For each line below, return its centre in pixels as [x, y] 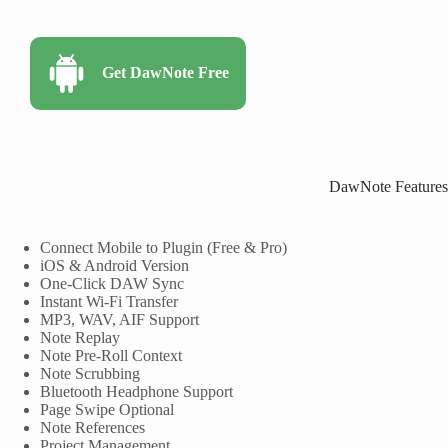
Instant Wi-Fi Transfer [109, 301]
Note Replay [80, 337]
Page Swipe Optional [107, 409]
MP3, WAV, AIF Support [119, 319]
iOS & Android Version [114, 265]
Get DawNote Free [165, 73]
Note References [92, 427]
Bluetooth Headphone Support [136, 391]
